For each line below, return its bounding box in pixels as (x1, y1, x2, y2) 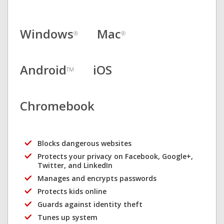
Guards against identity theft (37, 199, 142, 209)
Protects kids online (37, 186, 106, 196)
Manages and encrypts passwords (37, 173, 156, 183)
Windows (20, 25, 73, 42)
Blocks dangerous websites (37, 138, 131, 148)
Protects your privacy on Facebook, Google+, (37, 151, 193, 161)
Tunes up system (37, 212, 97, 222)
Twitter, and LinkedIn (37, 160, 112, 170)
